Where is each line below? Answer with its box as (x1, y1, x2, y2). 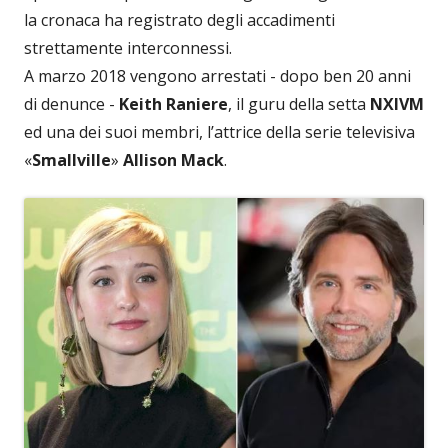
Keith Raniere (119, 92, 228, 115)
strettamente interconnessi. (24, 36, 232, 59)
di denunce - (24, 92, 119, 115)
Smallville (32, 148, 111, 171)
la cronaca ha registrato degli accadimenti (24, 8, 335, 31)
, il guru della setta (228, 92, 370, 115)
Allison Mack (123, 148, 224, 171)
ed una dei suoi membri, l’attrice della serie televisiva (24, 120, 415, 143)
